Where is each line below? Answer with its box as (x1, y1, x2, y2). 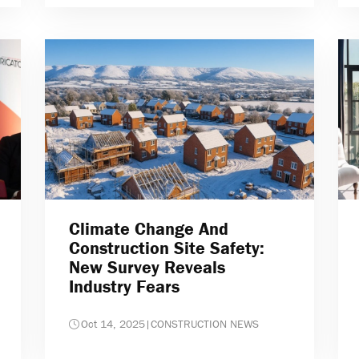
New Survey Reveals (68, 256, 225, 279)
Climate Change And (68, 218, 228, 240)
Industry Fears (68, 276, 179, 298)
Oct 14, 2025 (80, 317, 145, 332)
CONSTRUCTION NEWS (150, 317, 259, 332)
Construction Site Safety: (68, 237, 264, 260)
